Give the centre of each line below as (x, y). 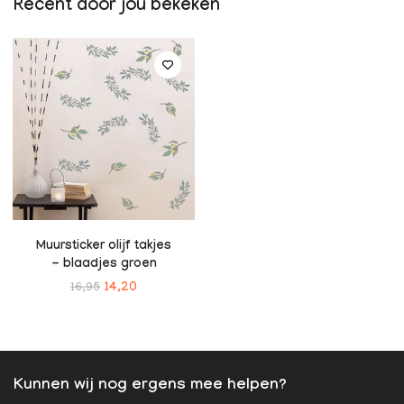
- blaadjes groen (104, 265)
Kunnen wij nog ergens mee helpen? (150, 386)
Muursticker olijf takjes (104, 247)
